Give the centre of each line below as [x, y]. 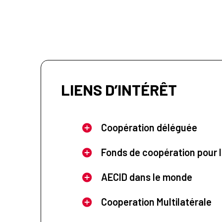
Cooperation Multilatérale [156, 201]
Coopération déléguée [149, 127]
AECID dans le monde [146, 177]
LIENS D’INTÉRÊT [119, 89]
